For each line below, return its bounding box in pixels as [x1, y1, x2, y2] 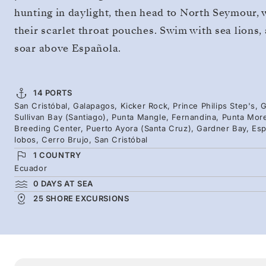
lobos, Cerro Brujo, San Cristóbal [14, 134, 148, 144]
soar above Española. [14, 41, 121, 55]
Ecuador [14, 163, 47, 173]
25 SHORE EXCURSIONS [33, 193, 129, 203]
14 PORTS [33, 87, 72, 97]
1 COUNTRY [33, 150, 81, 160]
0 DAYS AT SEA [33, 178, 93, 188]
